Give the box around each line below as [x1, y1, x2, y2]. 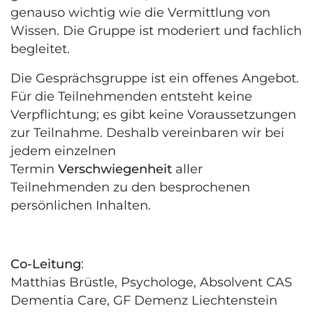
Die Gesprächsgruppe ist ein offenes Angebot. [10, 71, 299, 87]
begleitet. [10, 41, 70, 57]
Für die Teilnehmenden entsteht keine [10, 89, 252, 105]
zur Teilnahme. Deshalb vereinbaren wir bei [10, 125, 284, 141]
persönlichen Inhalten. [10, 198, 151, 214]
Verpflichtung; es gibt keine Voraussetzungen [10, 107, 296, 123]
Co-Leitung [10, 256, 81, 272]
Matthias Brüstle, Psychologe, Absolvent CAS [10, 275, 292, 291]
